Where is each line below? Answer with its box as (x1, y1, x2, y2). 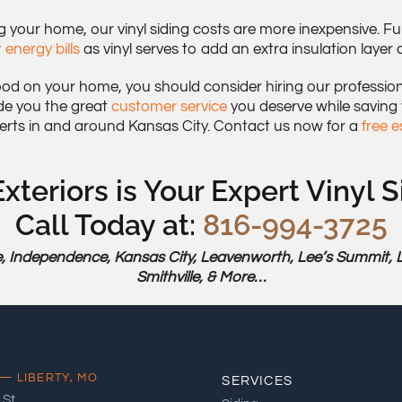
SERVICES (222, 373, 293, 388)
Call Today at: (14, 207, 203, 241)
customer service (111, 98, 227, 115)
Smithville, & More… (136, 268, 266, 285)
